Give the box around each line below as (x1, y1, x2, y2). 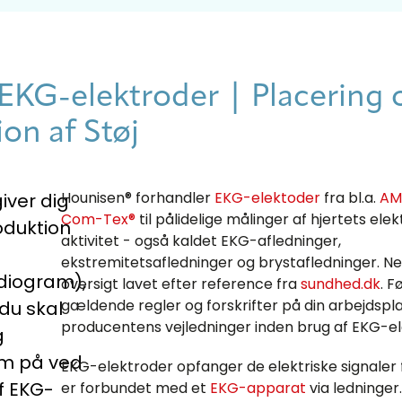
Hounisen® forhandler (61, 187, 214, 208)
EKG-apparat (210, 377, 306, 398)
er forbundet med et (61, 377, 210, 398)
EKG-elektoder (214, 187, 320, 208)
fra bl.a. (320, 187, 380, 208)
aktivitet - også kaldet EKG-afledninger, (61, 230, 341, 251)
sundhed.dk (301, 273, 380, 294)
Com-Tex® (61, 208, 135, 230)
